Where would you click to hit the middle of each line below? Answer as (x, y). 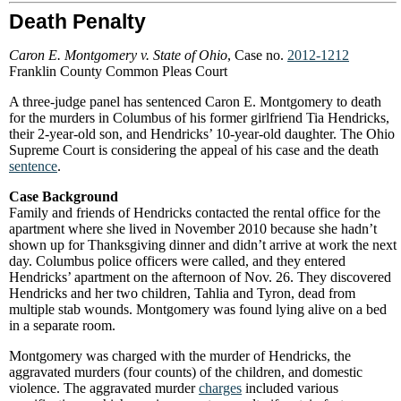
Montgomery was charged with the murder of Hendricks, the (180, 356)
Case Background (64, 196)
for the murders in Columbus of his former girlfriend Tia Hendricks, (199, 118)
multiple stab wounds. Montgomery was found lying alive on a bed (198, 309)
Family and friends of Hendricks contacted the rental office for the (195, 213)
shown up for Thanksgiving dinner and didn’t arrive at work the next (203, 245)
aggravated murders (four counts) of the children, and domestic (186, 372)
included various (290, 388)
